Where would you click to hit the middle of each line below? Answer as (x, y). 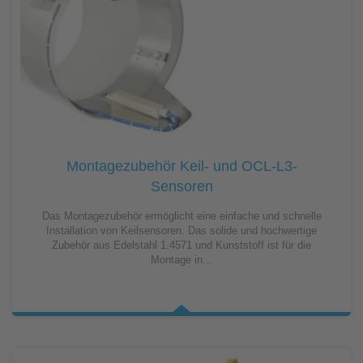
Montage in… (181, 259)
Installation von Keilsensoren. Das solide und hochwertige (181, 230)
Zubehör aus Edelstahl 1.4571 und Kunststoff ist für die (181, 245)
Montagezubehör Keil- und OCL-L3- (181, 166)
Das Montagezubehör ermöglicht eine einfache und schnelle (181, 216)
